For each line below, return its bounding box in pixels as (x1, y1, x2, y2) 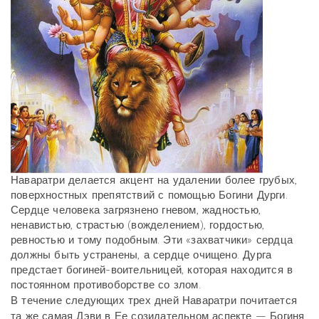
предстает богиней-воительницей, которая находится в (11, 263, 293, 277)
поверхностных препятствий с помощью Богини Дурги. (11, 189, 288, 202)
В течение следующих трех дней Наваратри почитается (11, 294, 297, 308)
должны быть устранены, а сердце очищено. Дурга (11, 249, 272, 262)
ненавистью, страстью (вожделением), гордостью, (11, 219, 265, 232)
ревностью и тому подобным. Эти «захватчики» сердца (11, 234, 293, 247)
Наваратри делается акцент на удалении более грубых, (11, 174, 298, 187)
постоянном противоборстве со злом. (11, 278, 204, 292)
